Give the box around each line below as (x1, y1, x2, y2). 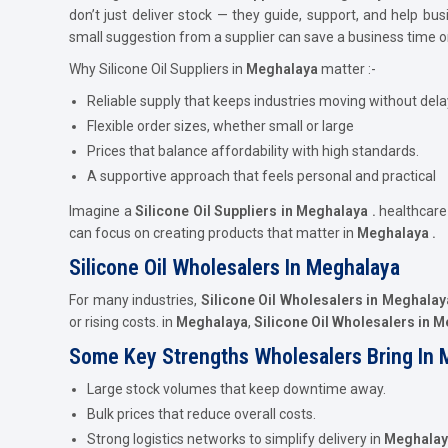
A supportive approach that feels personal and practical (87, 167, 439, 184)
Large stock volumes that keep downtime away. (87, 380, 386, 397)
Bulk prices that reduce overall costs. (87, 405, 316, 422)
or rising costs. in (69, 313, 176, 330)
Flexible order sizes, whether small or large (87, 117, 354, 134)
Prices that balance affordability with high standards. (87, 142, 419, 159)
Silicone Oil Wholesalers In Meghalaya (69, 254, 400, 280)
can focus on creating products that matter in (69, 224, 357, 241)
